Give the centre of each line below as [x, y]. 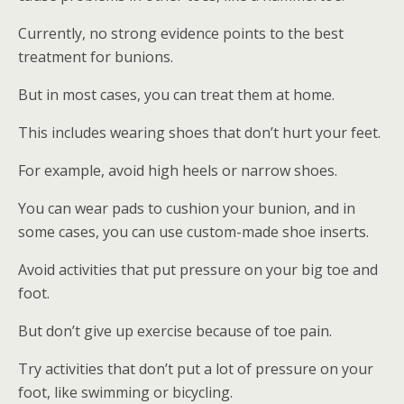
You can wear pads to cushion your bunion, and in [187, 208]
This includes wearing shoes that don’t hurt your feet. [199, 133]
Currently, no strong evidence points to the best [181, 33]
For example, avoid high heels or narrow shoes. [178, 170]
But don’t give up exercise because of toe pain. [175, 331]
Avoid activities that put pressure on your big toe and [198, 270]
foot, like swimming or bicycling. [125, 392]
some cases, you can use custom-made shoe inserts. [193, 232]
